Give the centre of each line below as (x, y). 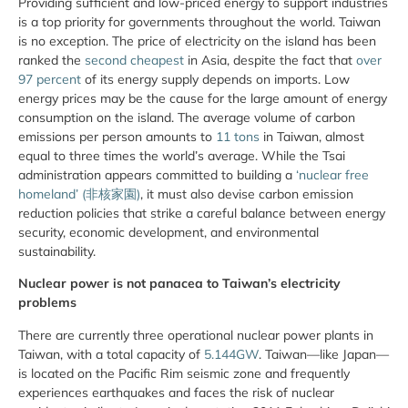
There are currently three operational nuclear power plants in (196, 335)
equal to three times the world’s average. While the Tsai (182, 156)
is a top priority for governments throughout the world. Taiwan (199, 22)
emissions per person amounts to (117, 137)
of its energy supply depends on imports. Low (215, 79)
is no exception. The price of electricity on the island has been (197, 41)
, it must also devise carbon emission (247, 194)
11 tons (238, 137)
